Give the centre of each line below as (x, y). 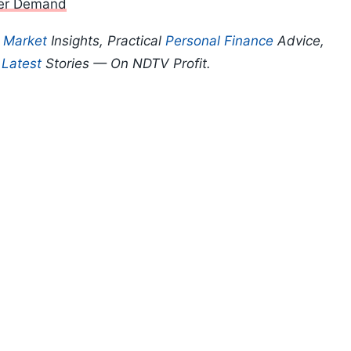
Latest (22, 64)
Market (25, 41)
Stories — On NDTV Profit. (126, 64)
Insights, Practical (106, 41)
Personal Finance (219, 41)
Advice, (299, 41)
